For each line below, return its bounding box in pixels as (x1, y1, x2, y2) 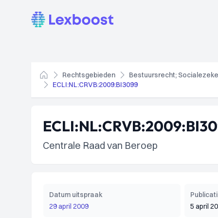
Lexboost (31, 12, 63, 22)
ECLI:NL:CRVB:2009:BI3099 (53, 80, 138, 89)
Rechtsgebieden (62, 71, 115, 79)
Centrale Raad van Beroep (43, 139, 158, 151)
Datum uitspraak (49, 190, 103, 199)
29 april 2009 (49, 202, 89, 211)
